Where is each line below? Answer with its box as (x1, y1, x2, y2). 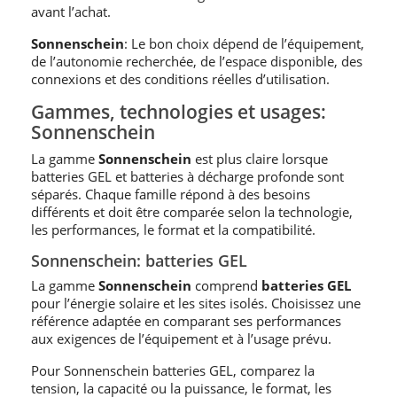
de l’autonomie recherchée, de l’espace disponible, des (31, 52, 362, 70)
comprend (191, 276, 261, 294)
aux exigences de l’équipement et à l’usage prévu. (31, 330, 331, 347)
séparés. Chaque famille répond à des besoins (31, 185, 310, 203)
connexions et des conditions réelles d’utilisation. (31, 70, 330, 88)
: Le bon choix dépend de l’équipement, (124, 35, 364, 52)
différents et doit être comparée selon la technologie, (31, 203, 353, 221)
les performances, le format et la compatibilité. (31, 221, 315, 238)
